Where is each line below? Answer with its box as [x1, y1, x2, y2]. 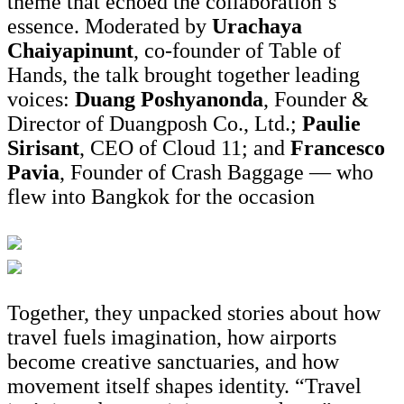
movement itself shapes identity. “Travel [7, 374, 362, 399]
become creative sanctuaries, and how [7, 350, 339, 374]
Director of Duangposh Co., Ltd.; [7, 112, 302, 136]
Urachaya [212, 14, 302, 39]
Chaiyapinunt [7, 39, 133, 63]
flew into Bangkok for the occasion [7, 185, 315, 209]
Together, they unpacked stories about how [7, 301, 381, 326]
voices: [7, 87, 75, 112]
